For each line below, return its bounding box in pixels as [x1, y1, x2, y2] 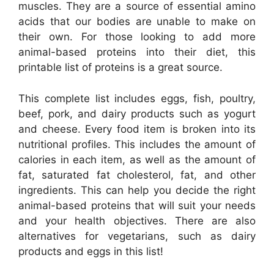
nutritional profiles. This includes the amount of [18, 138, 256, 150]
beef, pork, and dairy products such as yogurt [18, 107, 256, 120]
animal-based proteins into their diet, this [18, 46, 256, 59]
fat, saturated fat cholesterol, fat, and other [18, 168, 256, 181]
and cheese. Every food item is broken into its [18, 122, 256, 135]
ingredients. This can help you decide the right [18, 183, 256, 196]
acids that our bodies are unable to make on [18, 15, 256, 28]
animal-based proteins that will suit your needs [18, 199, 256, 212]
